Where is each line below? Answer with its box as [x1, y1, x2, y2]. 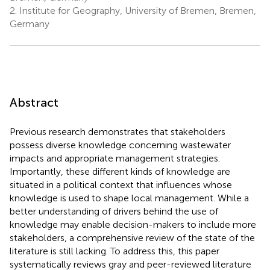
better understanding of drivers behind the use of [10, 205, 218, 217]
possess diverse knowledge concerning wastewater [10, 139, 231, 151]
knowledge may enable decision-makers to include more [10, 218, 256, 230]
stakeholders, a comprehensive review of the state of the [10, 231, 255, 243]
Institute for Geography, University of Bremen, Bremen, [17, 4, 256, 16]
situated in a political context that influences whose [10, 178, 232, 190]
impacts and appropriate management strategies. [10, 152, 220, 164]
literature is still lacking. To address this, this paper [10, 245, 219, 257]
